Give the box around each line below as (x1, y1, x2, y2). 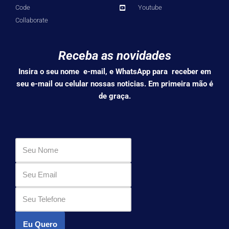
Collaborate (15, 16, 48, 25)
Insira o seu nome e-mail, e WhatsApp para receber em (18, 67, 211, 77)
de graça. (98, 91, 131, 101)
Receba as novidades (58, 49, 171, 63)
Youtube (138, 4, 163, 12)
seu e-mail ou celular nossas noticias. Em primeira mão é (16, 79, 213, 89)
